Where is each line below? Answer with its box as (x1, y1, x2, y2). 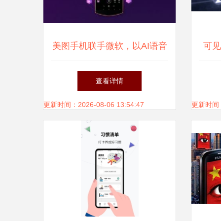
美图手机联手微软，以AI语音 (52, 41, 167, 51)
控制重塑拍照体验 (74, 71, 145, 80)
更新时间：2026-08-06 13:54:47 (43, 101, 144, 109)
